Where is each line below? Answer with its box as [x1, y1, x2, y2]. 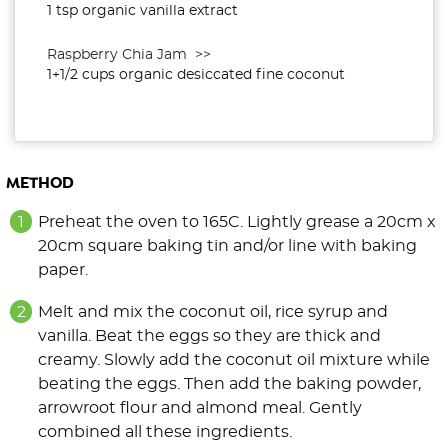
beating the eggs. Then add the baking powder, [38, 376, 421, 393]
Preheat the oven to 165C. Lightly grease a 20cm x [38, 214, 436, 231]
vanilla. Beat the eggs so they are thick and [38, 328, 381, 345]
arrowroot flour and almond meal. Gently [38, 400, 362, 417]
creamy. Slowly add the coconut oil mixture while [38, 352, 430, 369]
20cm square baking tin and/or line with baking [38, 238, 417, 255]
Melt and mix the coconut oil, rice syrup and [38, 304, 388, 321]
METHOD [6, 173, 74, 195]
